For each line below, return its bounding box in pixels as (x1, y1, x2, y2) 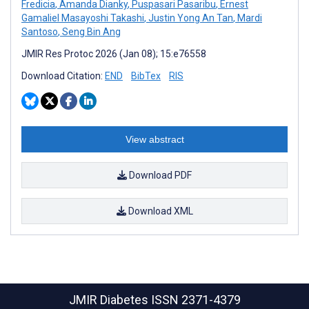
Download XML (126, 205, 193, 217)
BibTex (131, 70, 161, 81)
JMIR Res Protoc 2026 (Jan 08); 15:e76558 (21, 48, 206, 59)
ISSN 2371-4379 (150, 292, 241, 307)
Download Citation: (21, 70, 105, 81)
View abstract (125, 133, 184, 145)
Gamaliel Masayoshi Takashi (21, 12, 144, 23)
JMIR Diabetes (68, 292, 151, 307)
